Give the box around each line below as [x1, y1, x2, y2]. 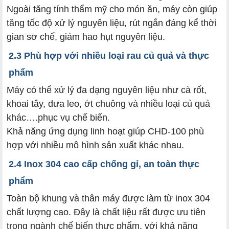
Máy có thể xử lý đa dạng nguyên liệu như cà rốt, [7, 85, 207, 96]
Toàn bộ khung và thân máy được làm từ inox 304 [7, 193, 210, 204]
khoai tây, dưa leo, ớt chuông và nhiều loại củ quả [7, 99, 210, 109]
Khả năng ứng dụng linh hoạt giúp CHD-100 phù [7, 126, 204, 137]
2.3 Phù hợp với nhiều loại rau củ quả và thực [9, 51, 209, 61]
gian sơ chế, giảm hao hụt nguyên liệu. [7, 32, 165, 42]
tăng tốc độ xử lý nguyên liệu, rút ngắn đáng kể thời [7, 18, 217, 29]
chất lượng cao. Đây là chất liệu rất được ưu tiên [7, 207, 205, 218]
